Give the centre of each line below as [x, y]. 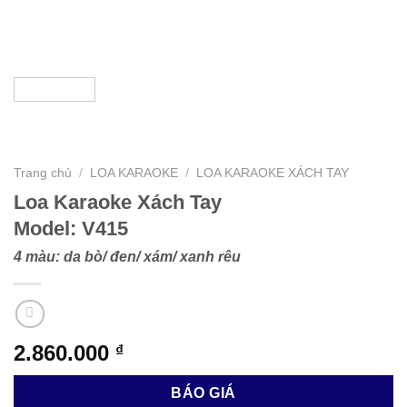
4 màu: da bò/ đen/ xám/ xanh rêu [127, 256]
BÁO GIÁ [203, 393]
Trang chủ [43, 173]
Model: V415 [71, 228]
